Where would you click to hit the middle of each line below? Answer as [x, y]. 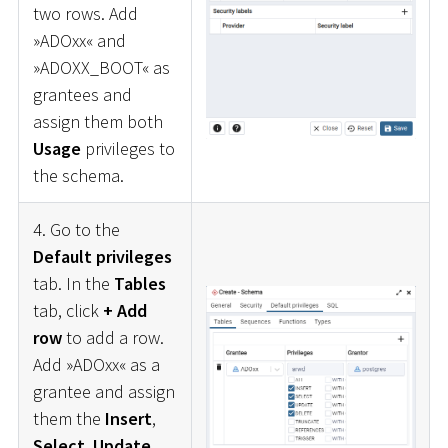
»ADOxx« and [79, 41]
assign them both [97, 122]
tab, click [67, 311]
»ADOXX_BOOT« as [101, 68]
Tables [139, 284]
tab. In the [73, 284]
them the [68, 419]
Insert [128, 419]
